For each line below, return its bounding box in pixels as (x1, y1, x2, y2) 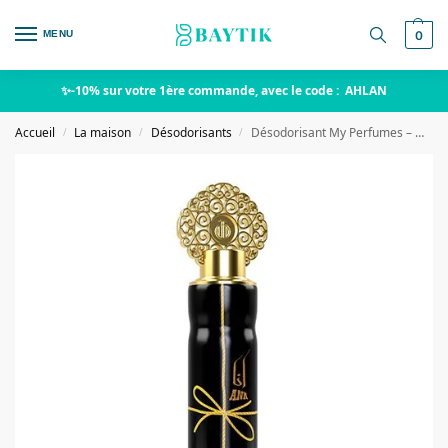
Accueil (15, 124, 55, 141)
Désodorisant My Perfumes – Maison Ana (251, 124, 416, 141)
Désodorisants (150, 124, 232, 141)
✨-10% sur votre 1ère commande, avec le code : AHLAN (61, 82, 387, 99)
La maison (74, 124, 132, 141)
